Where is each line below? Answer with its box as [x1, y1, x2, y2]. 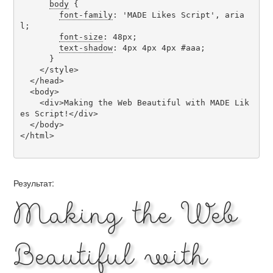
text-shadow [58, 43, 113, 52]
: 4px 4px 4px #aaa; [112, 43, 205, 52]
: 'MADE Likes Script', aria [112, 10, 244, 19]
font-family [58, 10, 113, 19]
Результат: [13, 177, 54, 190]
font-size [58, 32, 103, 41]
